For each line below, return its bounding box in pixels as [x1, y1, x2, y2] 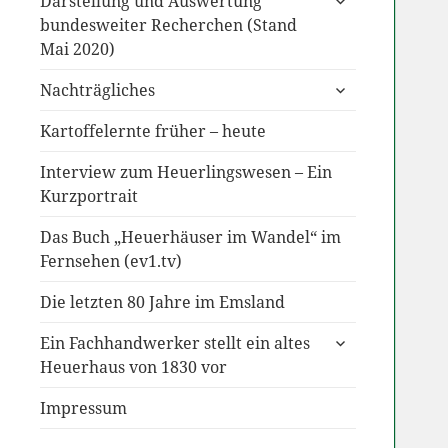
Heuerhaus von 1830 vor [39, 356, 227, 379]
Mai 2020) [39, 38, 115, 61]
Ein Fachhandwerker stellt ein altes [39, 332, 310, 355]
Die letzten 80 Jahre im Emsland [39, 291, 285, 314]
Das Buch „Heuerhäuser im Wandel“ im [39, 226, 341, 249]
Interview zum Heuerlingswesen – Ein [39, 161, 332, 184]
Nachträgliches [39, 79, 155, 102]
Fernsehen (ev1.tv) [39, 250, 182, 273]
